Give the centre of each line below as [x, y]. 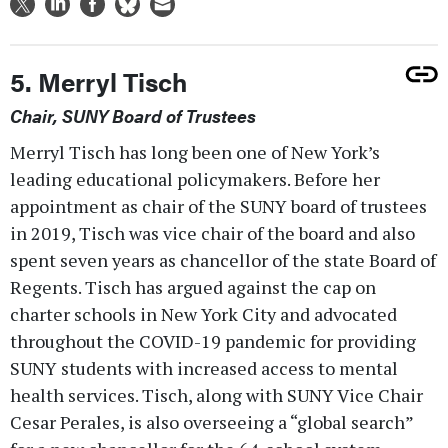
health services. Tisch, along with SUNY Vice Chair [216, 394]
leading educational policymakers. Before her [195, 178]
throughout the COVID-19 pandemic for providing [213, 340]
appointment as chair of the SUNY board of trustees [218, 205]
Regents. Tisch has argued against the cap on [193, 286]
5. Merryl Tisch [98, 81]
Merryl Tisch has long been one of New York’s [195, 151]
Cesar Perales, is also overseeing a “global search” [211, 421]
